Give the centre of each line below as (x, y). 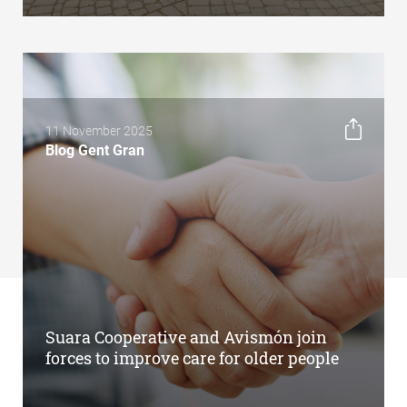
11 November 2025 (99, 130)
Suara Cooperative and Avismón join (186, 337)
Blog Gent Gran (95, 150)
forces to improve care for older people (192, 357)
